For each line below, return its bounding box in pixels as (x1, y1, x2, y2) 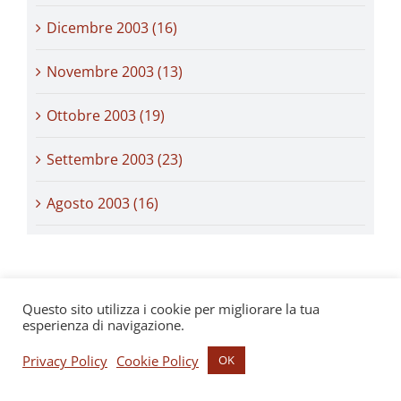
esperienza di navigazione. (22, 316, 184, 334)
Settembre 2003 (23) (47, 149, 183, 169)
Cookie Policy (116, 351, 199, 370)
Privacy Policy (22, 351, 107, 370)
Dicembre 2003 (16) (47, 17, 177, 38)
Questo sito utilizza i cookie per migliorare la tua (22, 300, 320, 318)
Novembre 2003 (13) (47, 61, 183, 81)
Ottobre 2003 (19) (47, 105, 165, 125)
